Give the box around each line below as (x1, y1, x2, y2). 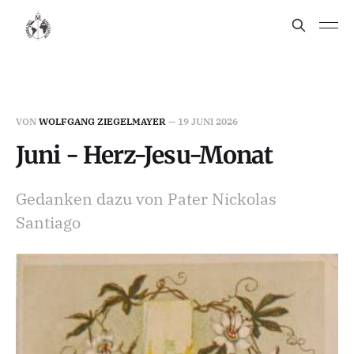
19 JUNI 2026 (178, 115, 238, 127)
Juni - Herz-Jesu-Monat (16, 140, 273, 170)
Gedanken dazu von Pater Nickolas (16, 188, 277, 209)
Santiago (16, 212, 81, 233)
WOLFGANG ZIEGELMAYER (39, 115, 166, 127)
